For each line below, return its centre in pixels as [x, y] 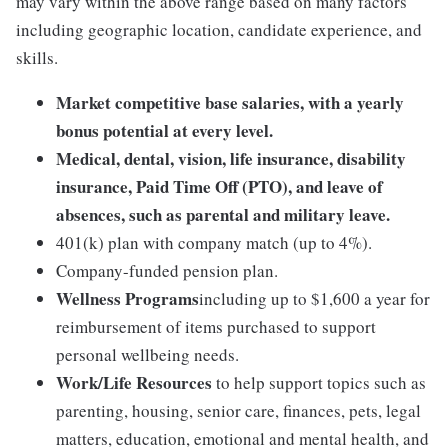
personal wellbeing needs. [147, 354]
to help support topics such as [319, 382]
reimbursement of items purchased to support [216, 326]
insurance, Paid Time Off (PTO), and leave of [219, 186]
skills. [37, 57]
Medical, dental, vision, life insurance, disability [231, 158]
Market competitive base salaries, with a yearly [230, 102]
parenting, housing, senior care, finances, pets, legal [238, 410]
